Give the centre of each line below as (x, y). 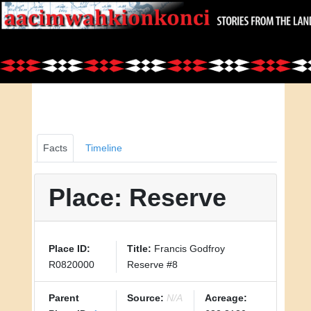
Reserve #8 (152, 264)
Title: (139, 249)
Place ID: (69, 249)
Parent (64, 298)
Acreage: (226, 298)
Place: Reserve (137, 197)
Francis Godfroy (188, 249)
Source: (145, 298)
